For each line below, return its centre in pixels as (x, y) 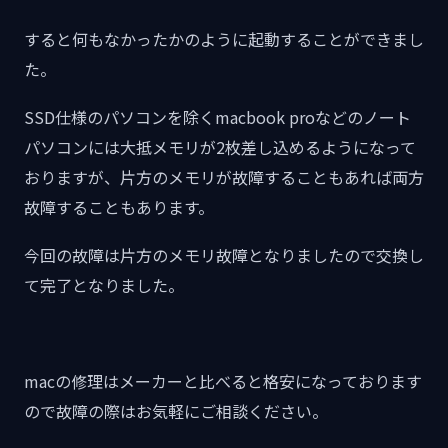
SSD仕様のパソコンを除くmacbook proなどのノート (217, 117)
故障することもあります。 (119, 207)
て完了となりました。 (104, 285)
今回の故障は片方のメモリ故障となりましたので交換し (224, 255)
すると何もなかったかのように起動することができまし (224, 39)
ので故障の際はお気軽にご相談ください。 (176, 411)
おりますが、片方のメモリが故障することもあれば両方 (224, 177)
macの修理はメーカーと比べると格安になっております (223, 381)
